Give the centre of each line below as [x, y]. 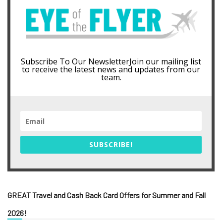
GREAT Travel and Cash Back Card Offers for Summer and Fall [107, 195]
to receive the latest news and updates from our [111, 70]
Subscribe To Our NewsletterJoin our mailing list [111, 62]
